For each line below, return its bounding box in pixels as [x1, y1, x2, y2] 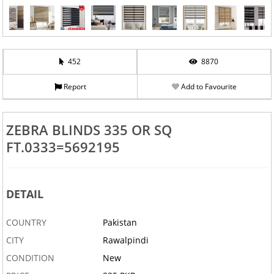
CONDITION [6, 252, 54, 264]
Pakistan [103, 217, 138, 229]
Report [61, 81, 86, 92]
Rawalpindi [103, 234, 149, 246]
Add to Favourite [179, 81, 237, 92]
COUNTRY [6, 217, 46, 229]
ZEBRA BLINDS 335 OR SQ [6, 120, 172, 139]
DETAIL [6, 187, 43, 202]
